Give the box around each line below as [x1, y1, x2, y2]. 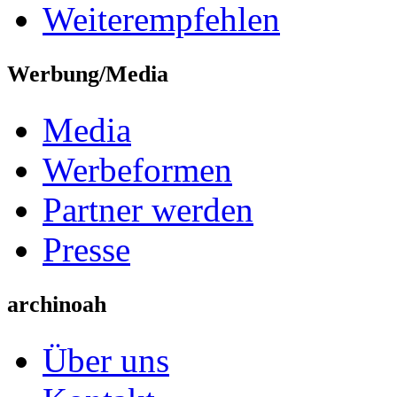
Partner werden [43, 191, 253, 230]
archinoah [7, 292, 106, 318]
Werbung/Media [7, 61, 168, 88]
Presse [43, 230, 130, 269]
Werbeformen [43, 151, 232, 190]
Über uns [43, 341, 169, 380]
